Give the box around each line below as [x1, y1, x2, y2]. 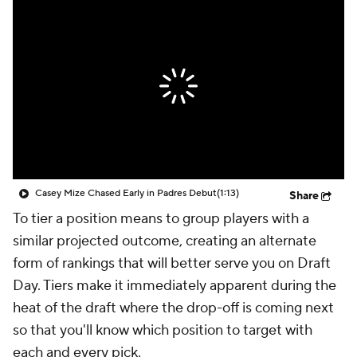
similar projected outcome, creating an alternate [13, 232, 316, 250]
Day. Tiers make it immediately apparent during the [13, 277, 336, 295]
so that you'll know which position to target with [13, 321, 312, 339]
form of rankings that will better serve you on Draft [13, 254, 331, 273]
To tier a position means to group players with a [13, 210, 309, 228]
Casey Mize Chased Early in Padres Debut [35, 187, 217, 199]
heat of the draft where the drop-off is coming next [13, 299, 334, 317]
